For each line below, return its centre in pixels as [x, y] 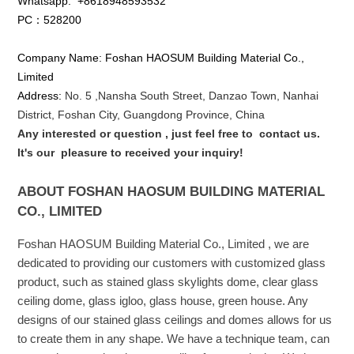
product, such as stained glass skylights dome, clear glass [168, 282]
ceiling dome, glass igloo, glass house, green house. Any [163, 301]
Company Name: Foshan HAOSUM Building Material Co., [161, 57]
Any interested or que [76, 133]
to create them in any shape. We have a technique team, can [174, 339]
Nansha [119, 95]
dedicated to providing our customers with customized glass [172, 263]
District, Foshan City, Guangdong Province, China [141, 114]
